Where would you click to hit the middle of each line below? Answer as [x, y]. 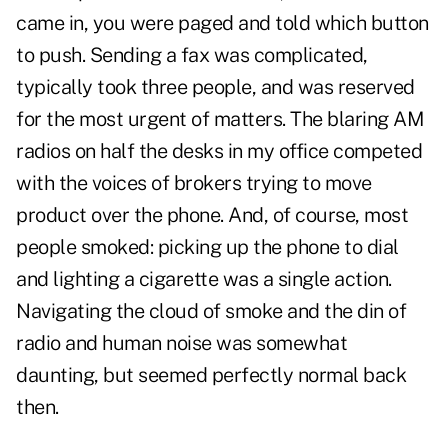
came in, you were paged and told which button [222, 23]
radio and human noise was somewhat [181, 343]
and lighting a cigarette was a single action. [204, 279]
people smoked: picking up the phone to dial [207, 247]
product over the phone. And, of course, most [212, 215]
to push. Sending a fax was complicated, [192, 55]
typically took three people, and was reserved [215, 87]
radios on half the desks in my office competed [219, 151]
